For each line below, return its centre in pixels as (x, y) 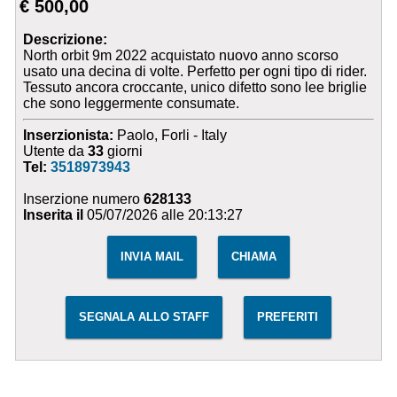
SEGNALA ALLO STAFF (144, 316)
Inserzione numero (84, 198)
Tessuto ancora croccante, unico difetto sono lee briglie (195, 87)
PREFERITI (287, 316)
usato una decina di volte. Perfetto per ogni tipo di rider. (195, 71)
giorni (124, 151)
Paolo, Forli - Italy (171, 135)
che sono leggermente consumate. (132, 103)
